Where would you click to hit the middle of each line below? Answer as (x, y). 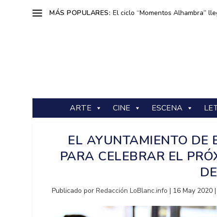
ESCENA (167, 108)
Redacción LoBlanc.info (132, 191)
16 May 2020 (193, 191)
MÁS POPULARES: (80, 13)
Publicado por (74, 191)
